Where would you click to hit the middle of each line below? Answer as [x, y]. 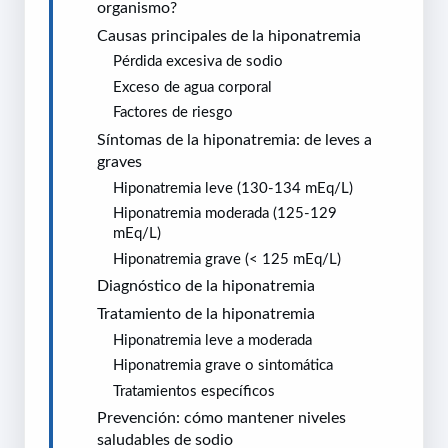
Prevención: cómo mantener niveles [221, 417]
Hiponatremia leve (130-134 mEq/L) [233, 187]
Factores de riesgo [173, 112]
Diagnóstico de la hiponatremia [206, 285]
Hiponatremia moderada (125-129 [225, 213]
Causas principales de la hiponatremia [229, 34]
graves [119, 161]
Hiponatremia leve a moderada [212, 339]
